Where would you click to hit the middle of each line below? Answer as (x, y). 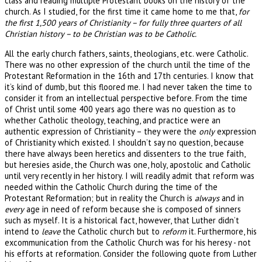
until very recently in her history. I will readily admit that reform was (130, 175)
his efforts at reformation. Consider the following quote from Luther (131, 253)
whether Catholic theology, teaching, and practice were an (113, 120)
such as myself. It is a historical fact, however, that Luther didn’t (122, 220)
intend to (23, 231)
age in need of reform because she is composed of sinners (132, 209)
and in (232, 198)
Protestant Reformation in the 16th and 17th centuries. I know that (129, 75)
